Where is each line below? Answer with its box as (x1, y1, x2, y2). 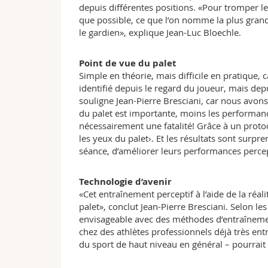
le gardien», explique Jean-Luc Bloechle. (79, 26, 241, 39)
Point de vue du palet (79, 57, 176, 70)
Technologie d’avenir (79, 175, 172, 188)
